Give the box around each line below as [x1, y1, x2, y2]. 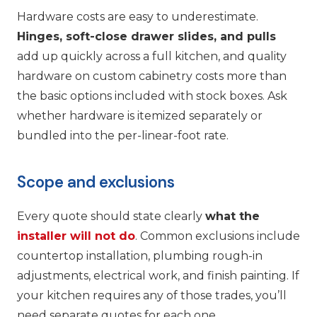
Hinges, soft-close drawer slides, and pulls [17, 30, 276, 44]
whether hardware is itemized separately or [17, 109, 263, 123]
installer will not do [17, 229, 135, 243]
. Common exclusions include [135, 229, 300, 243]
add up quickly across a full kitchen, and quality [17, 50, 287, 64]
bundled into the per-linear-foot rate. [17, 129, 229, 143]
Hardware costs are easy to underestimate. [17, 10, 258, 24]
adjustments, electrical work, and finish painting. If [17, 268, 299, 282]
